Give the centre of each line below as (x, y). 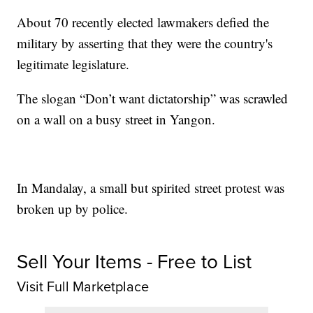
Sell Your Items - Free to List (134, 262)
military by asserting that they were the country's (145, 43)
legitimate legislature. (73, 64)
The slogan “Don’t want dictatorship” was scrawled (153, 99)
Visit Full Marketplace (83, 287)
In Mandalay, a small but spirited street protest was (151, 188)
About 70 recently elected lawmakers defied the (143, 22)
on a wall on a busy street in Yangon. (116, 119)
